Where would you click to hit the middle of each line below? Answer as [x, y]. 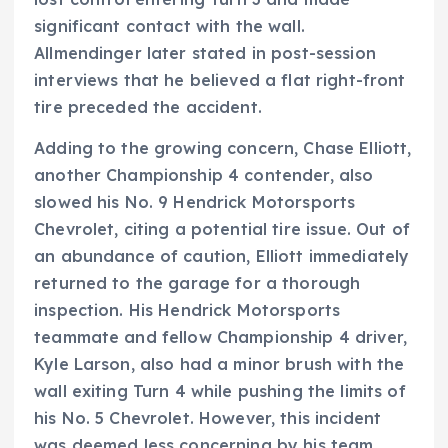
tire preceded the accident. [148, 106]
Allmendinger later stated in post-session [205, 52]
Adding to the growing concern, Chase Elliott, [223, 147]
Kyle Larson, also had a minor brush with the [219, 363]
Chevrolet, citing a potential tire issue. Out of [222, 228]
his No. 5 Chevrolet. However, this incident [208, 417]
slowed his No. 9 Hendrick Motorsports [195, 201]
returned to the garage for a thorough [197, 282]
